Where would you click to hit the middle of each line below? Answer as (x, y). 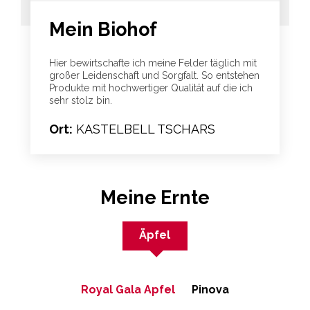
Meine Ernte (155, 197)
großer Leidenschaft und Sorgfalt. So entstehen (154, 75)
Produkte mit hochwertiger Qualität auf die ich (151, 88)
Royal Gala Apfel (128, 289)
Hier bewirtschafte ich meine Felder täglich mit (153, 63)
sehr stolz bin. (80, 100)
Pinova (210, 289)
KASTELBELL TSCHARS (144, 129)
